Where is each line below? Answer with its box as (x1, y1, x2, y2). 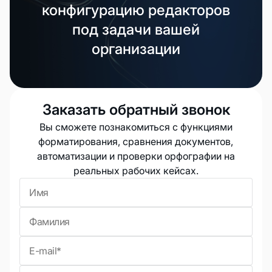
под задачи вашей (72, 21, 200, 39)
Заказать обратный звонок (42, 101, 230, 119)
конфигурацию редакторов (42, 1, 230, 19)
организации (92, 40, 180, 58)
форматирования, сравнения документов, (38, 135, 234, 148)
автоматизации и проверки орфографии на (36, 150, 235, 163)
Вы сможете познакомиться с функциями (39, 121, 233, 134)
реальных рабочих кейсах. (73, 165, 199, 177)
